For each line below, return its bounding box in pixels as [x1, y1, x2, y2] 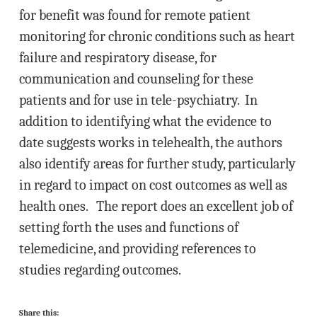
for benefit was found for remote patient [18, 7, 250, 23]
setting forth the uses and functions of [18, 219, 238, 236]
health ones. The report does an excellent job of [18, 198, 293, 214]
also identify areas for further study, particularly [18, 156, 296, 172]
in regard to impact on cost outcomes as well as [18, 177, 287, 193]
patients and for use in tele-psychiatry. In [18, 92, 258, 108]
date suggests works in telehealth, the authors [18, 134, 282, 151]
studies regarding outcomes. [18, 262, 181, 278]
